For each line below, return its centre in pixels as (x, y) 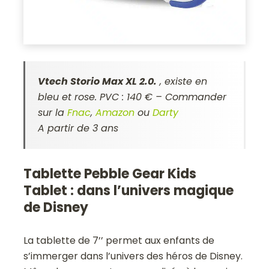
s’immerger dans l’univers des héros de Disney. (133, 256)
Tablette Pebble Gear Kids (110, 174)
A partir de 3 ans (78, 128)
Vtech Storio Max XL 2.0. (98, 82)
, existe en (182, 82)
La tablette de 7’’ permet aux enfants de (119, 241)
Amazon (115, 113)
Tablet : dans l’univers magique (129, 191)
